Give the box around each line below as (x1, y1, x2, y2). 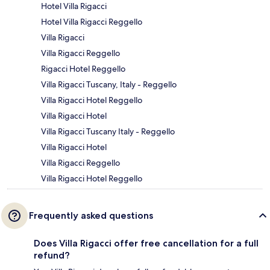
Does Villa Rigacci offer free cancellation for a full (34, 237, 259, 249)
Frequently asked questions (29, 209, 153, 221)
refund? (34, 249, 70, 261)
